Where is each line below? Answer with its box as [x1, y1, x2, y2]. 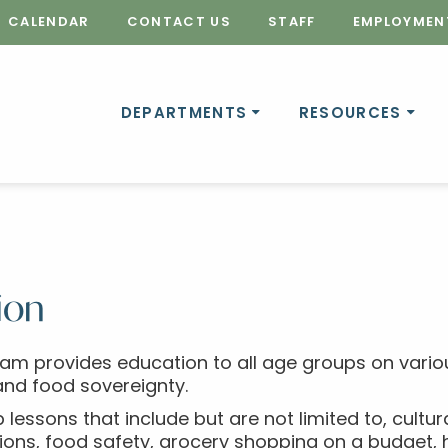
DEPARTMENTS [120, 106, 248, 122]
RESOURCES [298, 106, 402, 122]
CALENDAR [7, 16, 90, 30]
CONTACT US [126, 16, 231, 30]
